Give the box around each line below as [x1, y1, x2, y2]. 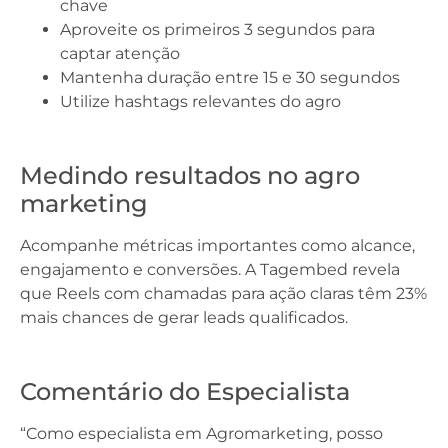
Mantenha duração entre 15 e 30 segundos [60, 68, 400, 88]
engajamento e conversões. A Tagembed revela [20, 260, 400, 280]
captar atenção [60, 44, 180, 64]
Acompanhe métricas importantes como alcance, [20, 236, 415, 256]
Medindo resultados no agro [20, 161, 360, 191]
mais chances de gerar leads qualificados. [20, 308, 348, 328]
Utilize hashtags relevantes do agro [60, 92, 341, 112]
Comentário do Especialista [20, 377, 350, 407]
